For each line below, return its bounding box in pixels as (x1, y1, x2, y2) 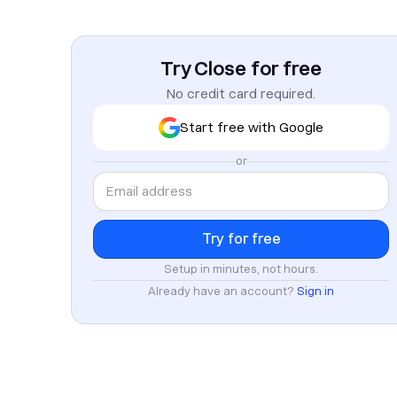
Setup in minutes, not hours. (164, 262, 318, 276)
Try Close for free (160, 57, 323, 80)
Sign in (297, 284, 334, 298)
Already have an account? (148, 284, 297, 298)
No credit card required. (167, 86, 315, 102)
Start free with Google (179, 119, 323, 136)
